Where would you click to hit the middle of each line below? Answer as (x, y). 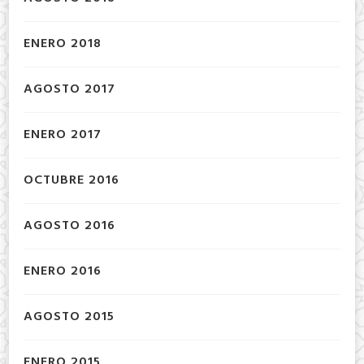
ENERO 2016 (63, 272)
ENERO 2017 (63, 135)
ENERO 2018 (63, 44)
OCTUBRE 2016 (71, 181)
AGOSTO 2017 (69, 90)
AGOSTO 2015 (69, 317)
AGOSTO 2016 (69, 226)
